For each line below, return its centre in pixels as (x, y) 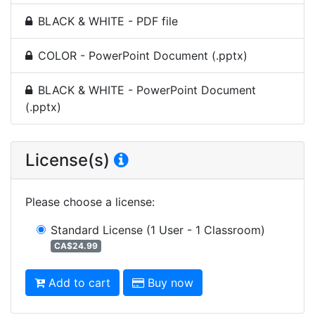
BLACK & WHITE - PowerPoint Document (147, 90)
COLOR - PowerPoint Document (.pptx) (143, 55)
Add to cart (79, 282)
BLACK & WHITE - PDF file (108, 21)
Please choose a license (89, 201)
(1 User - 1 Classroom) (206, 230)
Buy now (171, 282)
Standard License (97, 230)
